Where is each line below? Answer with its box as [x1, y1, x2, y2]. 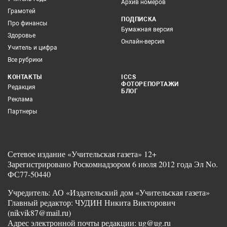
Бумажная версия [121, 25, 173, 33]
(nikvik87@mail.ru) [8, 207, 71, 218]
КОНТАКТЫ [8, 73, 42, 81]
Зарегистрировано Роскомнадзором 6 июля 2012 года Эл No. [8, 158, 218, 169]
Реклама [8, 95, 33, 103]
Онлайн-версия [121, 37, 165, 45]
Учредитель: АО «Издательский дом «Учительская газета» [8, 186, 210, 198]
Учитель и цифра [8, 44, 57, 51]
